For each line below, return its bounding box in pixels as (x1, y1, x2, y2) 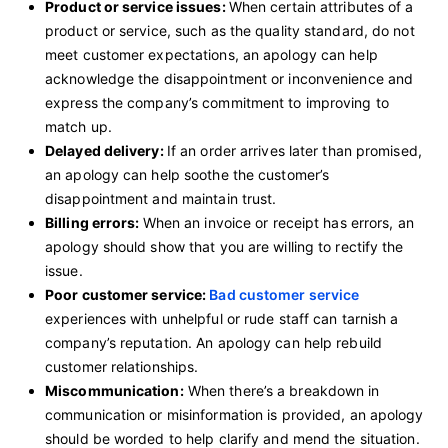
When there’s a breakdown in (183, 381, 380, 399)
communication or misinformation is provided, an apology (45, 405, 424, 423)
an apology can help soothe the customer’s (45, 165, 330, 183)
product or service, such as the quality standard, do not (45, 21, 415, 39)
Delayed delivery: (45, 141, 167, 159)
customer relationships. (45, 357, 199, 375)
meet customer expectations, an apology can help (45, 45, 378, 63)
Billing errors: (45, 213, 143, 231)
